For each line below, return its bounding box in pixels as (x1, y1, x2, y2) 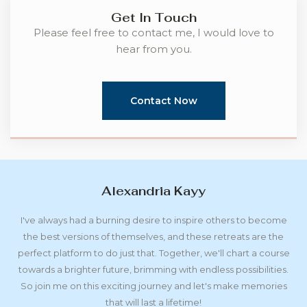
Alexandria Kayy (101, 182, 206, 199)
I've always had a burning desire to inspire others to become (20, 214, 287, 225)
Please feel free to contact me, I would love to (33, 25, 274, 39)
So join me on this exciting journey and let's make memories (20, 280, 287, 291)
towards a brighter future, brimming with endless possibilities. (19, 263, 288, 275)
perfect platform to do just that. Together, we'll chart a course (17, 247, 290, 258)
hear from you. (115, 42, 192, 56)
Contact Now (130, 94, 197, 107)
